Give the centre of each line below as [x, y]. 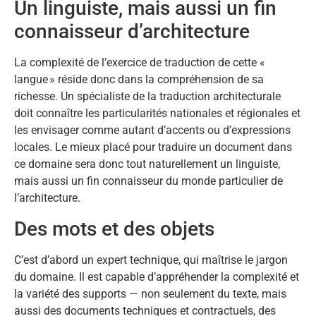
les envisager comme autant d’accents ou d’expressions [152, 130]
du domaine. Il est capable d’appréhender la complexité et [157, 276]
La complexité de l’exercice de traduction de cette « [140, 63]
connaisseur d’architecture [132, 32]
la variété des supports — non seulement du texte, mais [150, 293]
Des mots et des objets [114, 229]
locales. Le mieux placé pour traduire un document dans [153, 147]
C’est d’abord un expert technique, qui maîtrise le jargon [151, 260]
